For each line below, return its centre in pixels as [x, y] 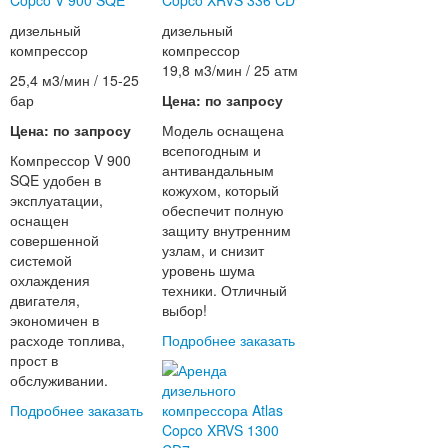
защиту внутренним [227, 230]
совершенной [54, 240]
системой [40, 260]
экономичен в [54, 320]
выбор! [185, 310]
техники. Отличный [225, 290]
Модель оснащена [223, 130]
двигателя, [44, 300]
